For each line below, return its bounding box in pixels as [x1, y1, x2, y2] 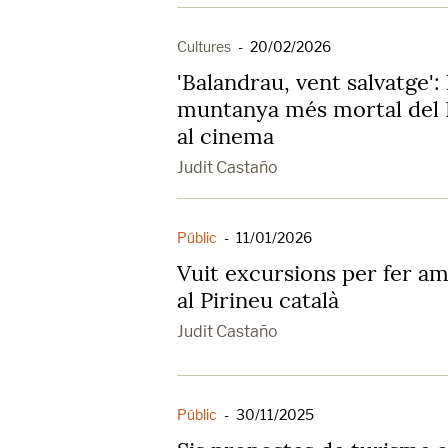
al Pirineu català [177, 285, 339, 314]
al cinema [177, 121, 274, 150]
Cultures [177, 37, 231, 55]
